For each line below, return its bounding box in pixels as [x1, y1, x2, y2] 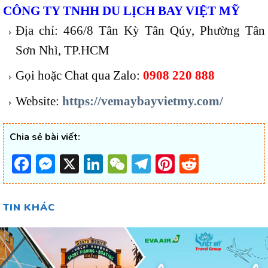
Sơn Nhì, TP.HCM [15, 42, 109, 57]
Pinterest [175, 150, 252, 176]
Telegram [151, 150, 232, 176]
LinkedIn [103, 150, 174, 176]
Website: [15, 93, 59, 108]
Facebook [31, 150, 110, 176]
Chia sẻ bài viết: [10, 130, 80, 144]
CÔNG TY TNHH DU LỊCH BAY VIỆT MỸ [3, 3, 240, 17]
